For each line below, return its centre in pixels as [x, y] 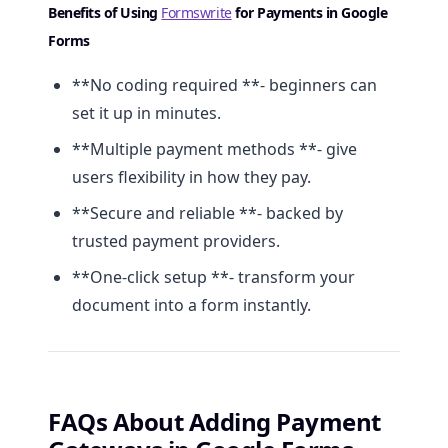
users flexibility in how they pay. [191, 177]
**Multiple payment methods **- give [214, 149]
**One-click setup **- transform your [213, 277]
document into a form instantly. [191, 305]
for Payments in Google [309, 13]
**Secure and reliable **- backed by [207, 213]
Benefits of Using [105, 13]
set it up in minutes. [146, 113]
